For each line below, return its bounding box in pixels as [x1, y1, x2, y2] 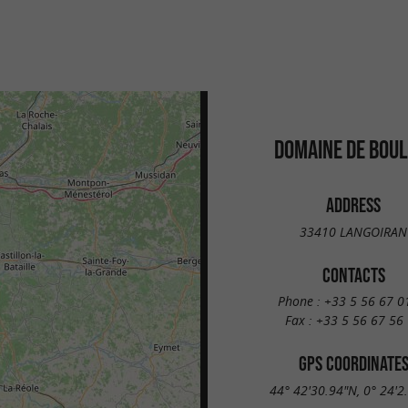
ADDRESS [326, 194, 381, 216]
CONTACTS [321, 263, 385, 286]
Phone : [277, 292, 324, 311]
